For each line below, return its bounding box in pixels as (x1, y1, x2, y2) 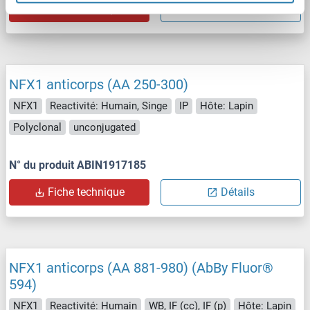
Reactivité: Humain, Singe (50, 100, 167, 113)
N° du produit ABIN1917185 (9, 158, 146, 172)
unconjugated (73, 120, 136, 134)
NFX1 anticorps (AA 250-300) (9, 76, 188, 93)
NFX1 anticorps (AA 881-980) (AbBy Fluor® (9, 259, 273, 277)
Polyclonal (13, 120, 62, 134)
